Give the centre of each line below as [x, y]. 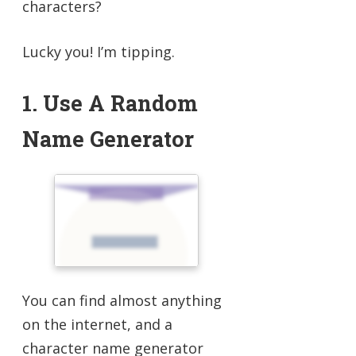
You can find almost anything [122, 300]
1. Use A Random [110, 103]
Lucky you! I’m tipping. [99, 51]
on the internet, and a [97, 324]
